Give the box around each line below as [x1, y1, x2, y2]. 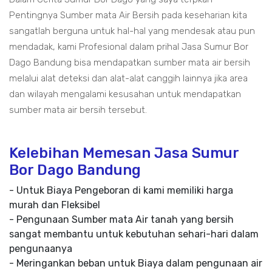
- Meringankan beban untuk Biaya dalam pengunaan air [9, 257, 262, 270]
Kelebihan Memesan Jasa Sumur [9, 144, 239, 162]
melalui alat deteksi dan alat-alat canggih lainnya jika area [9, 73, 248, 84]
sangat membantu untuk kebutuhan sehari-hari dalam [9, 228, 259, 240]
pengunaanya [9, 243, 72, 255]
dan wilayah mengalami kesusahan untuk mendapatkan [9, 89, 241, 100]
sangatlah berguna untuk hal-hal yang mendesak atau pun [9, 25, 255, 37]
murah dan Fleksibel [9, 199, 100, 211]
